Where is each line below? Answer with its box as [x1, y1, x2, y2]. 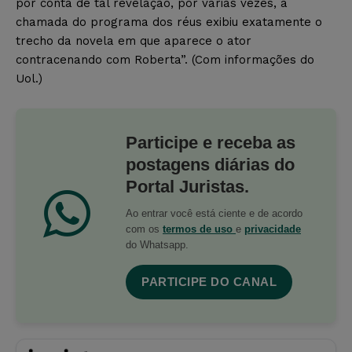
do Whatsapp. [126, 238, 189, 251]
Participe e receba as [126, 132, 295, 152]
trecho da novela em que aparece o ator [16, 33, 251, 48]
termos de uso [163, 222, 236, 235]
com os [126, 222, 163, 235]
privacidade [244, 222, 301, 235]
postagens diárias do [126, 154, 295, 174]
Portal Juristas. [126, 176, 249, 196]
